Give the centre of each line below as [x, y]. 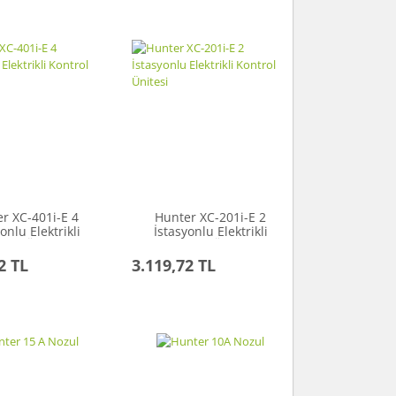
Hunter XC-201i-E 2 [211, 217]
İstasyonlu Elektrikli [210, 232]
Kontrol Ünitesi [211, 246]
